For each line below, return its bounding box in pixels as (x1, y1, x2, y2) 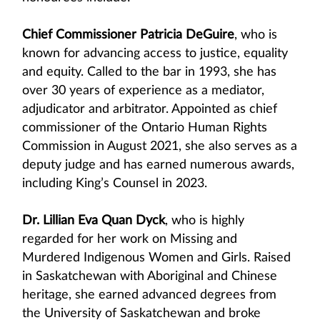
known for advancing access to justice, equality (22, 47, 288, 60)
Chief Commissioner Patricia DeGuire (22, 29, 234, 41)
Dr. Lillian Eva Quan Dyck (22, 214, 165, 227)
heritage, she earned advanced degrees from (22, 289, 276, 301)
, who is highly (165, 214, 244, 227)
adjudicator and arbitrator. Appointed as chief (22, 103, 277, 116)
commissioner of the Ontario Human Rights (22, 121, 267, 134)
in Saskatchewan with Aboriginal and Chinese (22, 270, 277, 283)
